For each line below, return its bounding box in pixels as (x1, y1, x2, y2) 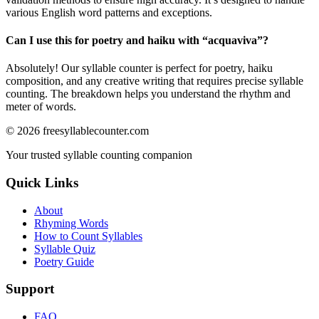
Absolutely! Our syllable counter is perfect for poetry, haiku (6, 62, 273, 75)
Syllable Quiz (34, 242, 95, 255)
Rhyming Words (34, 216, 108, 229)
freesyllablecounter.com (43, 125, 149, 137)
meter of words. (6, 100, 76, 113)
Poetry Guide (34, 255, 94, 268)
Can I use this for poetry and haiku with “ (6, 34, 208, 47)
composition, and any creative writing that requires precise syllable (6, 75, 303, 88)
